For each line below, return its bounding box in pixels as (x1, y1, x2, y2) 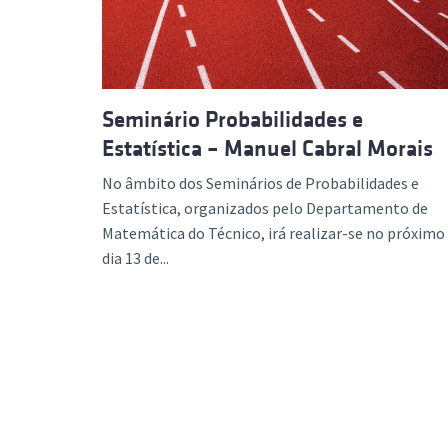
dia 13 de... (102, 248, 169, 268)
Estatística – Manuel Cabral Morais (102, 136, 433, 161)
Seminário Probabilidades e (102, 107, 363, 132)
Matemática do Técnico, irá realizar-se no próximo (102, 223, 445, 243)
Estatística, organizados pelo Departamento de (102, 198, 428, 218)
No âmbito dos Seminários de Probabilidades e (102, 173, 419, 193)
